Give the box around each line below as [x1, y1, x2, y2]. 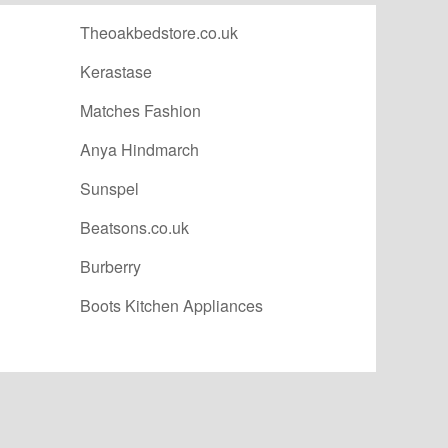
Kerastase [80, 60, 152, 84]
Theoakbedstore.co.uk [80, 21, 238, 45]
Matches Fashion [80, 99, 201, 123]
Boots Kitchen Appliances [80, 294, 263, 318]
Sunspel [80, 177, 139, 201]
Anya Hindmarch [80, 138, 199, 162]
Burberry [80, 255, 141, 279]
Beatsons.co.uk [80, 216, 189, 240]
